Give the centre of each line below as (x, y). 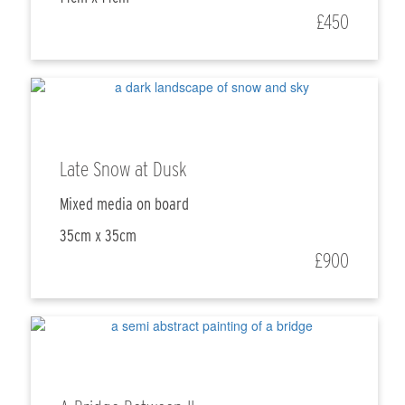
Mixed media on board (125, 204)
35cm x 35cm (99, 236)
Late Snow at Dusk (124, 170)
